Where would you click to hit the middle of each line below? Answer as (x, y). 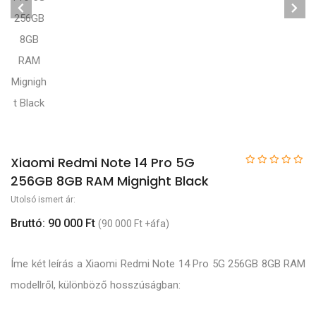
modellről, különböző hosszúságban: (96, 285)
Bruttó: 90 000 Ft (53, 223)
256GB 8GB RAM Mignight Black (110, 181)
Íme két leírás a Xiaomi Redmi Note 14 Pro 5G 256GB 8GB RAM (158, 264)
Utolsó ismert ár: (43, 199)
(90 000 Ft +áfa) (134, 223)
